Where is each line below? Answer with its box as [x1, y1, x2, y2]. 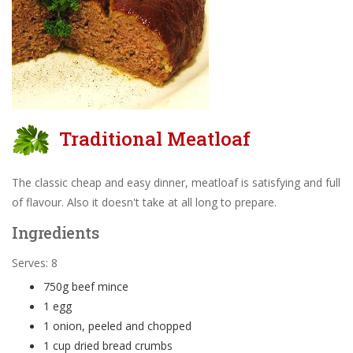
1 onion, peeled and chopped [43, 318, 191, 334]
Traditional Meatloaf [59, 126, 251, 152]
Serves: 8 [12, 255, 58, 271]
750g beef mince [43, 279, 128, 295]
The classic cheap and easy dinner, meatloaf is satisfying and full [12, 175, 340, 191]
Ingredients [12, 222, 99, 243]
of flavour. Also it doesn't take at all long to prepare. [12, 195, 277, 210]
